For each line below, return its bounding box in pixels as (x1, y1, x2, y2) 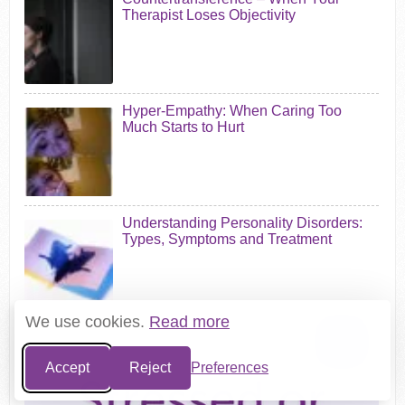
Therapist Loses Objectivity (122, 7, 297, 24)
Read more (149, 313, 230, 331)
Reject (129, 360, 171, 375)
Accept (45, 360, 89, 375)
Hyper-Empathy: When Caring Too (122, 103, 343, 119)
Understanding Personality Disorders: (122, 215, 363, 231)
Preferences (191, 360, 268, 375)
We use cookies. (25, 313, 149, 331)
